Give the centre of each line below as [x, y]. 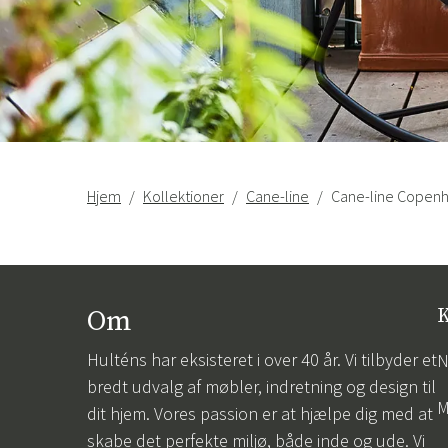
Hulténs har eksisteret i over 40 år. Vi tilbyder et [262, 360]
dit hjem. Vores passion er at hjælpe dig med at [260, 414]
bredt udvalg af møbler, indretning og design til [261, 387]
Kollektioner [183, 196]
